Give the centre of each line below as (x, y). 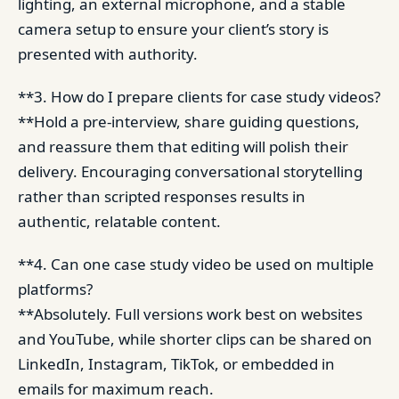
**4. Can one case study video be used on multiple (196, 264)
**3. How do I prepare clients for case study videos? (199, 96)
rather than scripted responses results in (162, 196)
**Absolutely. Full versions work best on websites (190, 313)
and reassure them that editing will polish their (183, 146)
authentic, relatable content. (119, 221)
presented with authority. (108, 53)
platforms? (55, 289)
